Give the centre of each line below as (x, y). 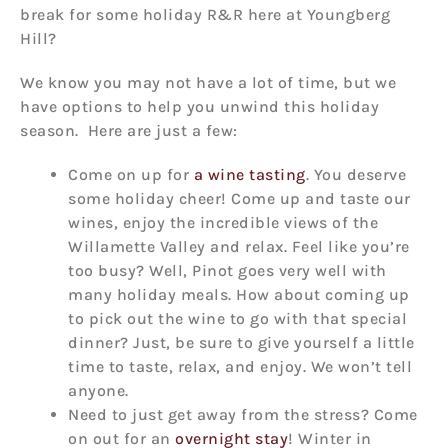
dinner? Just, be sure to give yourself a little (241, 342)
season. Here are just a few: (129, 130)
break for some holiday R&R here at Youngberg (205, 14)
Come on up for (131, 174)
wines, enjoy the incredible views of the (223, 222)
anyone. (98, 390)
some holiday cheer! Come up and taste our (239, 198)
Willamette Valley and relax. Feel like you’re (239, 246)
